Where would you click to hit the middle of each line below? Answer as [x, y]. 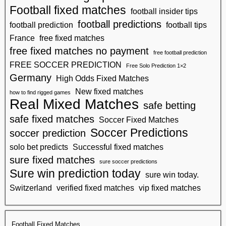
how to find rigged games [40, 92]
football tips [186, 24]
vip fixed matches [170, 187]
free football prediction [180, 52]
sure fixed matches [52, 160]
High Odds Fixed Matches [102, 78]
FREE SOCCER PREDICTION [66, 64]
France [22, 38]
